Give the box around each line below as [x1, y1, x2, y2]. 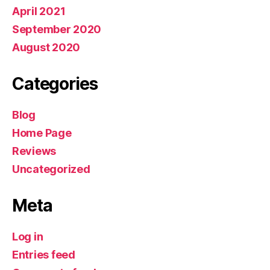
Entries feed [12, 248, 75, 261]
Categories [12, 74, 98, 94]
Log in [12, 230, 43, 243]
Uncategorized [12, 163, 90, 175]
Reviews [12, 145, 57, 157]
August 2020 [12, 41, 81, 54]
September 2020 [12, 23, 102, 36]
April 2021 [12, 5, 66, 17]
